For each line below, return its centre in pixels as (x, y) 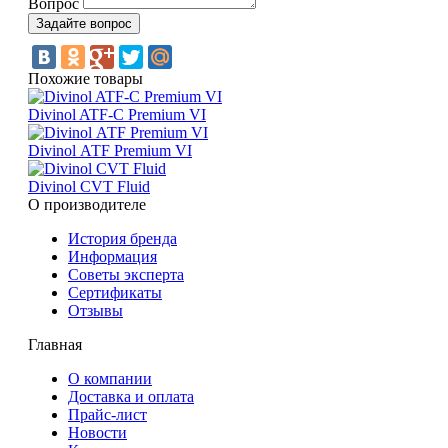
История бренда (122, 238)
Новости (97, 432)
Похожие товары (85, 78)
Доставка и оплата (131, 396)
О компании (110, 378)
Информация (112, 256)
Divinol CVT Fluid (89, 186)
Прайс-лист (107, 414)
